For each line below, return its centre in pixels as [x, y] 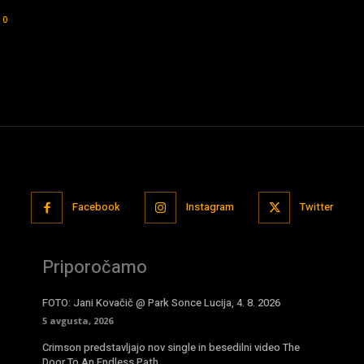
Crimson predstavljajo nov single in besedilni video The [171, 347]
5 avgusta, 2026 [78, 320]
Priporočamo [95, 267]
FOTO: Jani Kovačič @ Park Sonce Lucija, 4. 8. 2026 [161, 302]
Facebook [96, 207]
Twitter [316, 207]
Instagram [210, 207]
